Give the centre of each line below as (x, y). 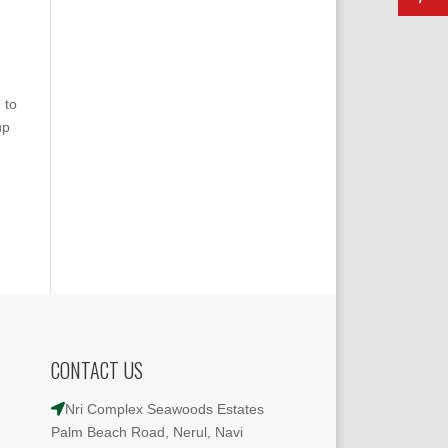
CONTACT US (96, 369)
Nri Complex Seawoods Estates (164, 408)
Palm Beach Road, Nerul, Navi (146, 431)
